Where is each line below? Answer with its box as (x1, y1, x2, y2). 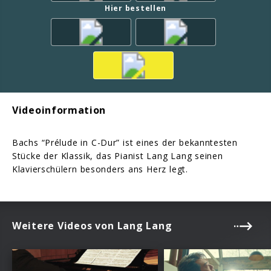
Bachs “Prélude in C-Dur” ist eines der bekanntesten (12, 137, 238, 148)
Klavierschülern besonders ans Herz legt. (12, 163, 191, 175)
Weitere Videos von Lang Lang (12, 219, 172, 233)
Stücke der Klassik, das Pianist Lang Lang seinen (12, 150, 223, 162)
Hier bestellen (104, 3, 167, 13)
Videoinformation (12, 103, 106, 117)
